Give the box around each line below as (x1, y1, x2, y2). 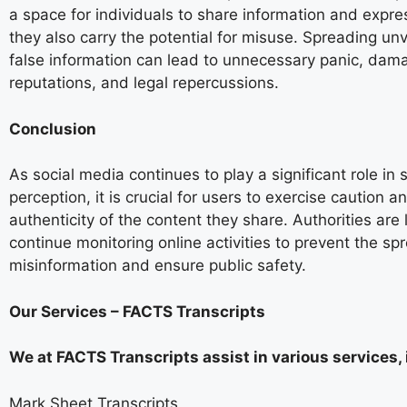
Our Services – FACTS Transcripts (9, 302, 265, 321)
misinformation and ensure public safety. (9, 256, 306, 274)
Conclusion (9, 119, 96, 138)
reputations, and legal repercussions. (9, 74, 279, 92)
